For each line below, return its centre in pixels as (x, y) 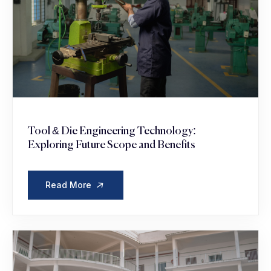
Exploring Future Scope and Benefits (112, 145)
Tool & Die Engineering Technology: (112, 132)
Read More (70, 185)
